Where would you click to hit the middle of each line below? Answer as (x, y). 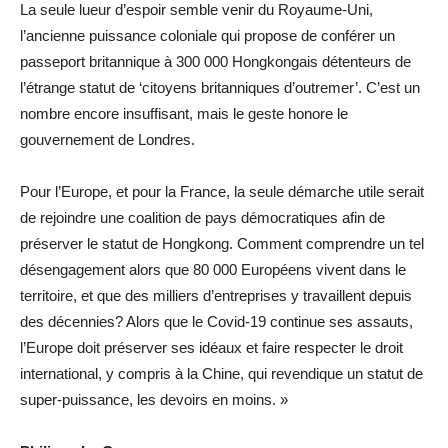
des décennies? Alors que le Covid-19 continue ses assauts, (216, 321)
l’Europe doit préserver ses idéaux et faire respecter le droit (211, 347)
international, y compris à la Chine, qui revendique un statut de (221, 373)
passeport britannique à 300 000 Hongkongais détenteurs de (215, 61)
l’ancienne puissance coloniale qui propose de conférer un (207, 35)
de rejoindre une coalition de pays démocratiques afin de (202, 217)
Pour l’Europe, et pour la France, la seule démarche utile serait (222, 191)
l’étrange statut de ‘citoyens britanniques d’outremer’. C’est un (220, 87)
